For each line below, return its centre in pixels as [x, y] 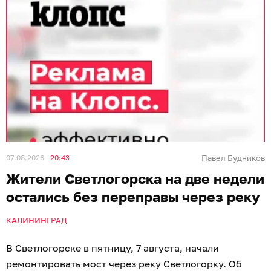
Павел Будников [233, 158]
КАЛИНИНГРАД [36, 220]
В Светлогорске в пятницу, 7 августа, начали [113, 248]
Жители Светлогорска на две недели [135, 179]
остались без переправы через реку [133, 197]
